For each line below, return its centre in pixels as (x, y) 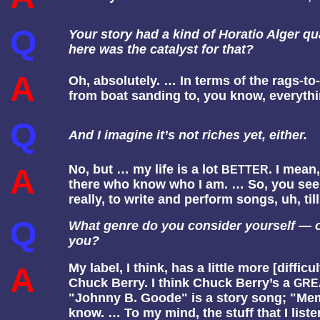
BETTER (245, 170)
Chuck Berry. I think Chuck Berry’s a (181, 283)
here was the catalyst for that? (161, 49)
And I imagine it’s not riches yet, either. (188, 135)
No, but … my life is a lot (145, 169)
